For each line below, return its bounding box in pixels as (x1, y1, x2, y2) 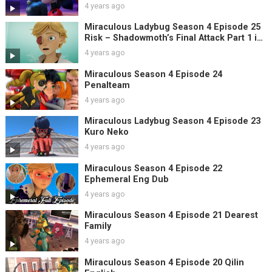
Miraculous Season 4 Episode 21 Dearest (84, 210, 258, 221)
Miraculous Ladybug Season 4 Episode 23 (84, 116, 260, 127)
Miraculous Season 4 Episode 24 (84, 69, 222, 80)
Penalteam (84, 80, 130, 90)
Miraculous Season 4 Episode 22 (84, 163, 222, 174)
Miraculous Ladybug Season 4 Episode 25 (84, 22, 260, 33)
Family (84, 221, 111, 232)
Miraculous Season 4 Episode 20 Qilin (84, 257, 244, 268)
